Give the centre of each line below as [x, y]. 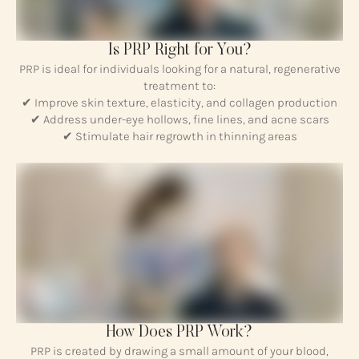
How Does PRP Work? [179, 333]
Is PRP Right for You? [179, 50]
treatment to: [179, 85]
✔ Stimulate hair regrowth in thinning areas [179, 136]
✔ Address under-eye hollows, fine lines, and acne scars [179, 119]
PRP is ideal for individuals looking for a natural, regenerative [179, 69]
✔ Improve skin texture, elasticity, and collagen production [179, 102]
